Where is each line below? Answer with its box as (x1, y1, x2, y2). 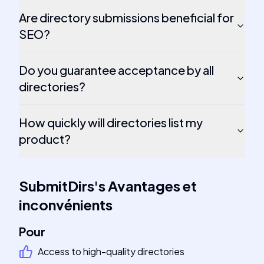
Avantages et (108, 177, 197, 194)
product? (19, 131, 71, 146)
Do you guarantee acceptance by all (19, 62, 214, 77)
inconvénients (19, 196, 113, 213)
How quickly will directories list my (19, 115, 203, 130)
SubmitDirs (19, 177, 94, 194)
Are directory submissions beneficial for (19, 10, 234, 25)
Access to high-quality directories (38, 245, 184, 258)
